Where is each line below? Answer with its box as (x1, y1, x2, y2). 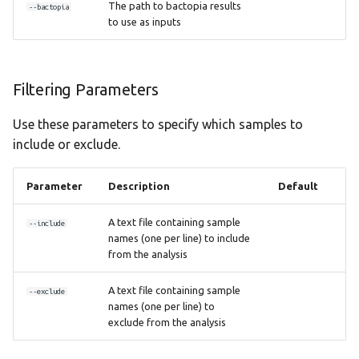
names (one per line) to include (108, 232, 250, 244)
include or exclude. (13, 137, 120, 151)
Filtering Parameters (13, 80, 159, 99)
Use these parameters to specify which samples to (13, 117, 303, 131)
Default (278, 180, 318, 192)
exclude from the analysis (108, 317, 226, 328)
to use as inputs (108, 16, 181, 27)
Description (108, 180, 170, 192)
